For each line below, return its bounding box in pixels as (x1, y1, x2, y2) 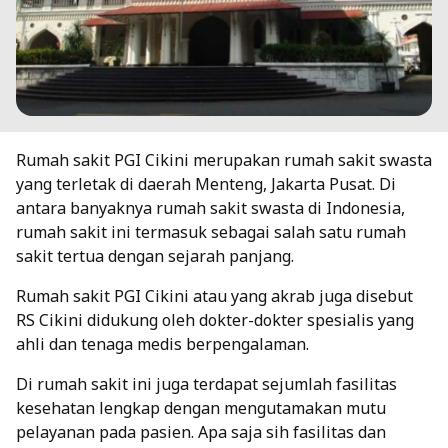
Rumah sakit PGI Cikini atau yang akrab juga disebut (16, 284, 413, 307)
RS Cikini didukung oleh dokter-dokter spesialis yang (16, 308, 414, 331)
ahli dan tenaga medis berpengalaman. (16, 332, 309, 355)
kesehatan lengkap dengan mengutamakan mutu (16, 396, 386, 419)
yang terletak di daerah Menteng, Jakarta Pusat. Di (16, 172, 396, 195)
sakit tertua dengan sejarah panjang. (16, 244, 294, 267)
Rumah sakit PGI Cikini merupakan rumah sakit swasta (16, 148, 432, 171)
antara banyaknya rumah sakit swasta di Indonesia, (16, 196, 405, 219)
